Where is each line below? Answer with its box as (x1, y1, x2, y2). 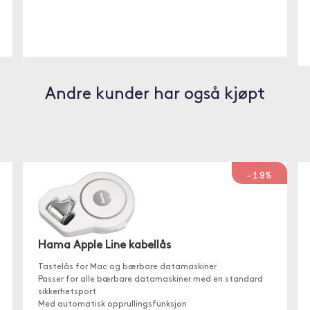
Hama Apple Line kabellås (38, 240, 172, 252)
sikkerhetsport (38, 288, 97, 297)
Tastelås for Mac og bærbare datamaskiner (38, 263, 217, 272)
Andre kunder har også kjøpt (45, 86, 265, 103)
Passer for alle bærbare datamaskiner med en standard (38, 275, 264, 284)
